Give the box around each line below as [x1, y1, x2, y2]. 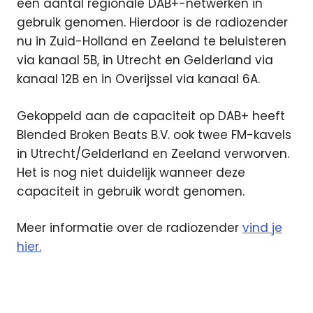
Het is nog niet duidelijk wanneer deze [17, 163, 245, 181]
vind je [242, 219, 282, 237]
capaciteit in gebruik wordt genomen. [17, 182, 245, 200]
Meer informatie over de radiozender [17, 219, 242, 237]
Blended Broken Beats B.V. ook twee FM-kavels [17, 126, 291, 143]
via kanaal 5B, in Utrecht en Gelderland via [17, 52, 273, 69]
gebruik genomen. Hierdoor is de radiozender [17, 14, 288, 31]
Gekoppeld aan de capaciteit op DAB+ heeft [17, 107, 285, 124]
